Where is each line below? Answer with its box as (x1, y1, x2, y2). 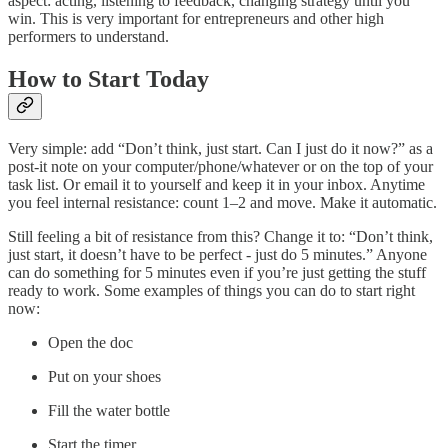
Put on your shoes (48, 368, 161, 386)
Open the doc (48, 334, 133, 352)
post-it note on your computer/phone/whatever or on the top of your (8, 158, 433, 176)
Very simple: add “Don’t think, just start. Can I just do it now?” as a (8, 140, 433, 158)
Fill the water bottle (48, 402, 170, 420)
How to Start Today (8, 66, 209, 93)
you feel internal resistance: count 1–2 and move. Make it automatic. (8, 194, 437, 212)
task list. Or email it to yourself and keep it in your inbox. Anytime (8, 176, 425, 194)
